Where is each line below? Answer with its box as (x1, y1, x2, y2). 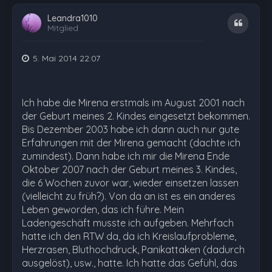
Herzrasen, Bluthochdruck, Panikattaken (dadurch (22, 243, 245, 256)
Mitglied (47, 22, 78, 33)
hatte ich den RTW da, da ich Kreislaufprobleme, (22, 230, 236, 242)
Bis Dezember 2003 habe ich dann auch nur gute (22, 123, 239, 135)
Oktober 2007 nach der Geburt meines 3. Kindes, (22, 163, 237, 175)
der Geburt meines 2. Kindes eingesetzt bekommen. (22, 110, 250, 122)
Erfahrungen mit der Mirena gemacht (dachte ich (22, 137, 240, 149)
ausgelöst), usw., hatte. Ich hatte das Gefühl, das (22, 257, 237, 269)
